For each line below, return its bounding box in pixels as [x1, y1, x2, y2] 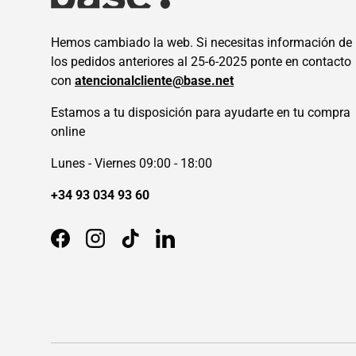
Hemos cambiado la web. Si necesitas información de [51, 35, 352, 51]
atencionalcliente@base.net [75, 73, 234, 89]
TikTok [129, 238, 168, 254]
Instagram [94, 238, 152, 254]
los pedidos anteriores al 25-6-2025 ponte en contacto [51, 54, 351, 70]
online [51, 124, 85, 140]
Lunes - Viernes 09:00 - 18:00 [51, 156, 212, 172]
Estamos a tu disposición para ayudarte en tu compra [51, 105, 350, 121]
